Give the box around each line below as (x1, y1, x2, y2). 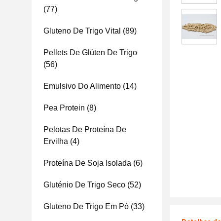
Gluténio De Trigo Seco (43, 181, 125, 189)
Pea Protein (43, 104, 85, 112)
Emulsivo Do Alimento (43, 82, 121, 90)
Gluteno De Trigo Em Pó (43, 202, 129, 211)
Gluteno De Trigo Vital (43, 27, 121, 35)
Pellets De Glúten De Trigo (43, 48, 137, 57)
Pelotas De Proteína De (43, 125, 126, 134)
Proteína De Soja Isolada (43, 159, 131, 167)
